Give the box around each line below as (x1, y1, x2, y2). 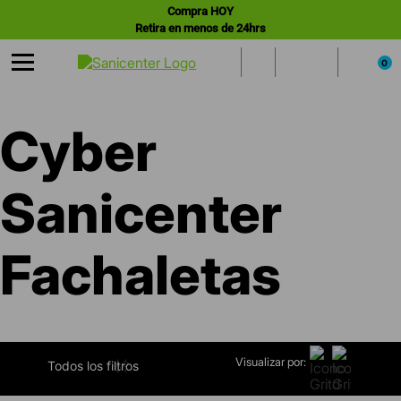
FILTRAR (56, 357, 107, 373)
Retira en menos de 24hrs (135, 21, 266, 35)
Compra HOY (167, 4, 234, 18)
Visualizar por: (235, 354, 307, 370)
